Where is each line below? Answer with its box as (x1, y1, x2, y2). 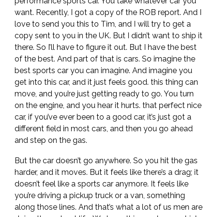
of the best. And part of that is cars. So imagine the (15, 54, 195, 63)
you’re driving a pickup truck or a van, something (15, 191, 185, 200)
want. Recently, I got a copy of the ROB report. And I (15, 8, 201, 17)
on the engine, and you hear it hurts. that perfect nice (15, 101, 201, 110)
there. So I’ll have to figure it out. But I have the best (15, 43, 197, 52)
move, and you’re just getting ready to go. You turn (15, 89, 194, 98)
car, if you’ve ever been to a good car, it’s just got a (15, 112, 191, 122)
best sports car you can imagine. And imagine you (15, 66, 192, 75)
